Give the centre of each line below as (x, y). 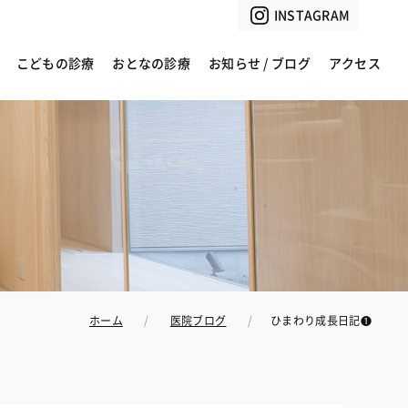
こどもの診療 (55, 64)
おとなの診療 (152, 64)
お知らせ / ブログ (260, 64)
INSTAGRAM (312, 15)
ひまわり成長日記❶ (321, 321)
